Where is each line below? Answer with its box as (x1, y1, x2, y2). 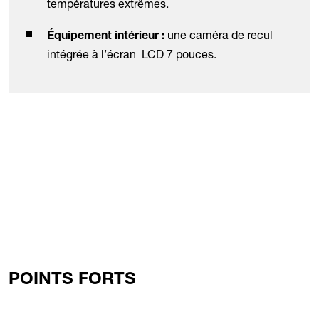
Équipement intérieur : (47, 31, 167, 43)
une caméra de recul (167, 28, 273, 43)
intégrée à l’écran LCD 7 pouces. (47, 47, 216, 62)
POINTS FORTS (9, 272, 136, 290)
